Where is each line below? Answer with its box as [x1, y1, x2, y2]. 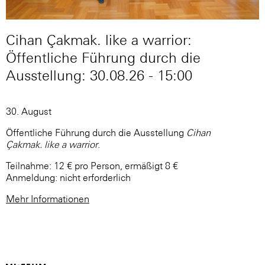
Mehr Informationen [6, 193, 89, 205]
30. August [6, 106, 51, 117]
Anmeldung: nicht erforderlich [6, 172, 131, 183]
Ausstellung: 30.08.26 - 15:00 [6, 67, 192, 84]
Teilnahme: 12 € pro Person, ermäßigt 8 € [6, 160, 178, 172]
